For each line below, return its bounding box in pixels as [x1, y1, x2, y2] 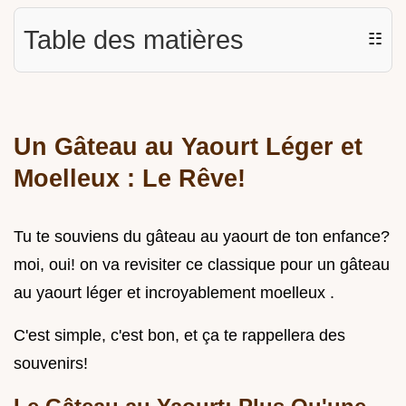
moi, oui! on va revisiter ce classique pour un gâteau [14, 255, 390, 274]
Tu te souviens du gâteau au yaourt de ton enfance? [14, 227, 390, 246]
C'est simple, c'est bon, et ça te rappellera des [14, 325, 345, 344]
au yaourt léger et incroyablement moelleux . [14, 283, 334, 302]
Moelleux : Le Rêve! [14, 163, 246, 192]
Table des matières [24, 24, 244, 54]
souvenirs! [14, 353, 88, 372]
